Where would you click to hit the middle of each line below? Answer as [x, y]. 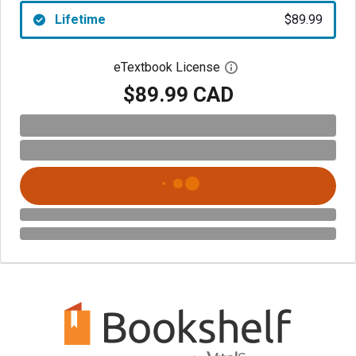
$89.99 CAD [178, 94]
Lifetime [80, 19]
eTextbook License [167, 67]
